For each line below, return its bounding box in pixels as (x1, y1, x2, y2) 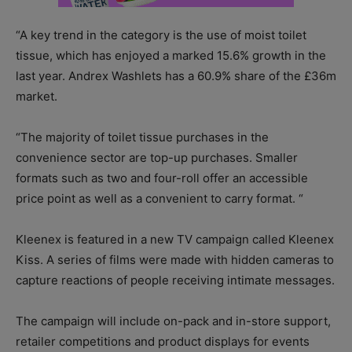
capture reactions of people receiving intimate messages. (16, 272, 335, 288)
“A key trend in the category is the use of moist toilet (16, 27, 306, 42)
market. (16, 88, 57, 104)
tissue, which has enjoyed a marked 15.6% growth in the (16, 47, 326, 63)
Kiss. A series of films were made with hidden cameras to (16, 251, 334, 267)
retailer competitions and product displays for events (16, 333, 310, 349)
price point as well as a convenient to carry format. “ (16, 190, 303, 206)
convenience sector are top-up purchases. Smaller (16, 149, 298, 165)
